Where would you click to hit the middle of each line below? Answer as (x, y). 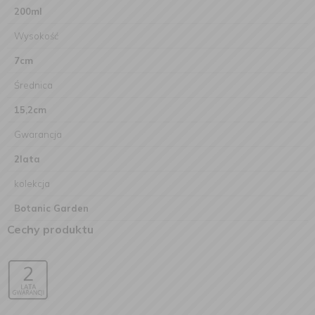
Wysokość (36, 36)
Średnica (33, 85)
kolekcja (32, 184)
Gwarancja (38, 134)
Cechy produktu (50, 229)
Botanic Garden (51, 208)
